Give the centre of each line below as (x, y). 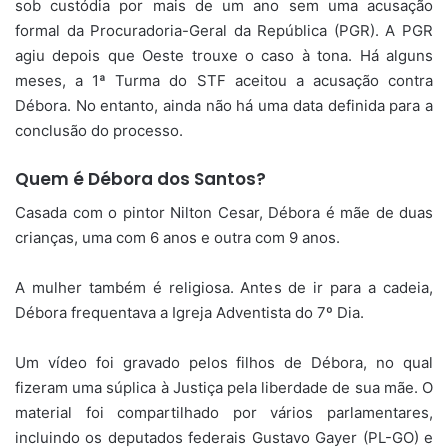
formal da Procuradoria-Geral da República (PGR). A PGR (224, 31)
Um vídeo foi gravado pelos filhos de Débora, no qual (224, 362)
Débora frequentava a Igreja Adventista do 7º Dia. (189, 312)
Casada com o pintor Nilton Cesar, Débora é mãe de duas (224, 212)
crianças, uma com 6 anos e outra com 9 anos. (177, 237)
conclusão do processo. (99, 131)
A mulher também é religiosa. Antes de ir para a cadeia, (224, 287)
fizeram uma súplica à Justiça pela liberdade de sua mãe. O (224, 387)
